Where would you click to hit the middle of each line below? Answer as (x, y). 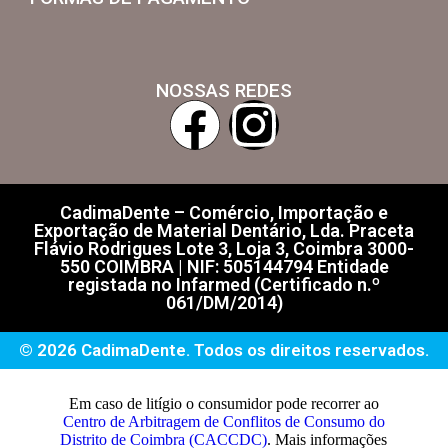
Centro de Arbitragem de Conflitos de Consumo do (223, 422)
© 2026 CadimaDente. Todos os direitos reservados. (224, 350)
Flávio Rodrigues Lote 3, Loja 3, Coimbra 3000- (224, 249)
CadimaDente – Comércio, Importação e (224, 213)
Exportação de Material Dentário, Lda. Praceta (224, 231)
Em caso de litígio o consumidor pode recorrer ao (223, 404)
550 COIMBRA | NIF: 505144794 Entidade (224, 267)
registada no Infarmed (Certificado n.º (224, 285)
